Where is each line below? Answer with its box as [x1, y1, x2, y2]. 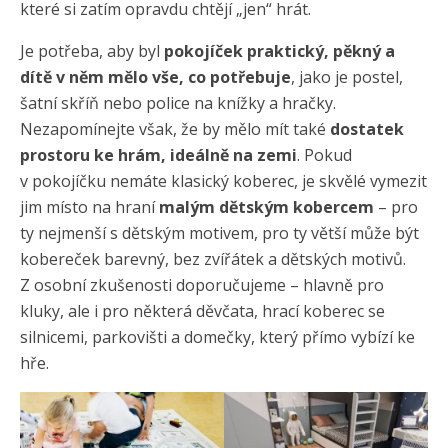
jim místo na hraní [20, 195, 159, 218]
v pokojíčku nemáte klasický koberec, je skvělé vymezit [20, 169, 427, 192]
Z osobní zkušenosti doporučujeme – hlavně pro [20, 273, 384, 296]
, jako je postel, [291, 65, 403, 88]
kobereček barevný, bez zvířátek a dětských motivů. [20, 247, 406, 270]
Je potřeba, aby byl [20, 39, 164, 62]
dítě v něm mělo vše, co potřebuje [20, 65, 291, 88]
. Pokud [297, 143, 352, 166]
